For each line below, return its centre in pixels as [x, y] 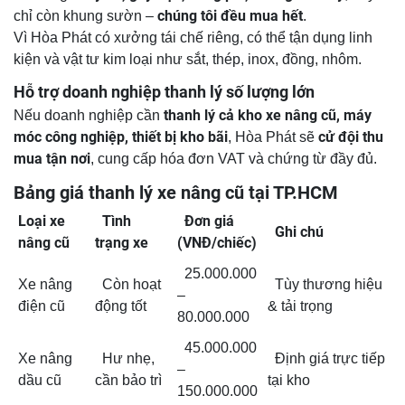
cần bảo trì [128, 381]
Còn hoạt [128, 285]
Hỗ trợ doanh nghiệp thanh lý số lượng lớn [164, 92]
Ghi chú [296, 232]
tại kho [289, 381]
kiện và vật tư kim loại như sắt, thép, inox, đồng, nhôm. [188, 60]
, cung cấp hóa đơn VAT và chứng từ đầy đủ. [234, 159]
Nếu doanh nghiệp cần [89, 116]
